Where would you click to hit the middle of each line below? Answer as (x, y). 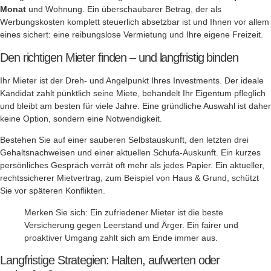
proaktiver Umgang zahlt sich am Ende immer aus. (121, 237)
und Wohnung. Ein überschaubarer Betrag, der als (124, 9)
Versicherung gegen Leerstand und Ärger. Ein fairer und (131, 225)
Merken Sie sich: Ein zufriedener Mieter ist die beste (124, 212)
